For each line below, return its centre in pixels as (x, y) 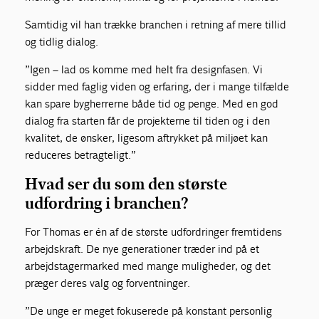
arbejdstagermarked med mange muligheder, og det (148, 266)
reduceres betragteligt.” (81, 155)
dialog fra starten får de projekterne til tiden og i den (148, 120)
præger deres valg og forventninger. (108, 283)
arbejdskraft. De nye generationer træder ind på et (142, 249)
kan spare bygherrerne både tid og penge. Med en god (152, 103)
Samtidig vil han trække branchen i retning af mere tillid (156, 24)
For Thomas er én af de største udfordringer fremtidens (154, 231)
